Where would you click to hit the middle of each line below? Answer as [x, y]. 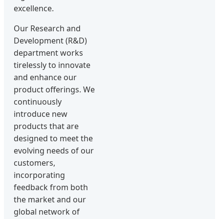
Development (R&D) [50, 41]
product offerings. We [54, 89]
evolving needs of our [54, 151]
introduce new [41, 114]
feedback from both [51, 187]
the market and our [50, 199]
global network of [47, 212]
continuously [38, 102]
